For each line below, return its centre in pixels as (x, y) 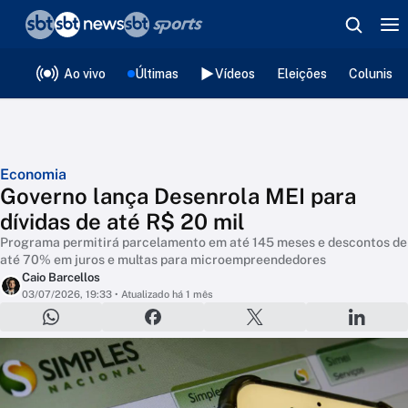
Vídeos (235, 73)
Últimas (157, 73)
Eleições (302, 73)
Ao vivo (85, 73)
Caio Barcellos (61, 277)
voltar (53, 25)
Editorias (137, 70)
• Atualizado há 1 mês (163, 294)
